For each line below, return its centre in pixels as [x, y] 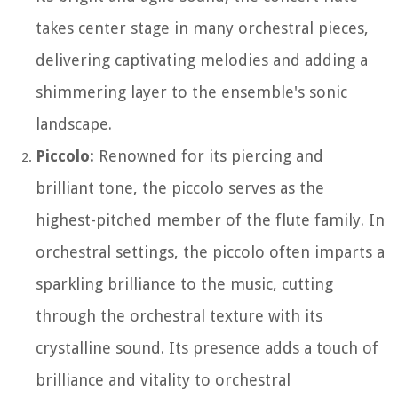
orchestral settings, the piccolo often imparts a [210, 251]
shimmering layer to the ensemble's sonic [191, 92]
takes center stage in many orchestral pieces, [202, 28]
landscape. [74, 123]
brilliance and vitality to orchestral [163, 379]
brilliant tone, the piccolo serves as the [180, 187]
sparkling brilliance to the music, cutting [184, 283]
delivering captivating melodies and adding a [202, 60]
